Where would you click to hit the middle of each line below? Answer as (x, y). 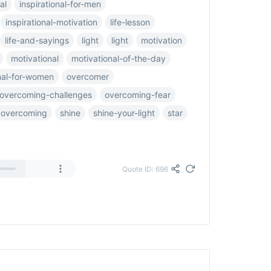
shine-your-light (124, 113)
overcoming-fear (138, 95)
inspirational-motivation (51, 22)
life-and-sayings (37, 40)
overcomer (88, 77)
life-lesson (130, 22)
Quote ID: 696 (145, 169)
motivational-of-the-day (119, 58)
